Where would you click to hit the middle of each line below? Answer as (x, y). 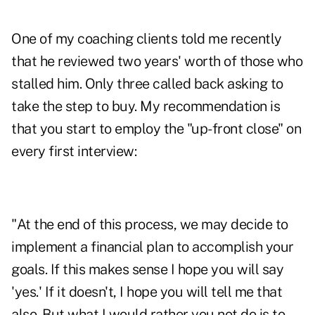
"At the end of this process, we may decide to (150, 225)
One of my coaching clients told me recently (147, 39)
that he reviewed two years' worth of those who (157, 62)
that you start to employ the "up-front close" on (156, 129)
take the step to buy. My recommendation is (146, 107)
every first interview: (74, 152)
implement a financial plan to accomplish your (153, 247)
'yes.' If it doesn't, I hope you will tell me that (147, 292)
